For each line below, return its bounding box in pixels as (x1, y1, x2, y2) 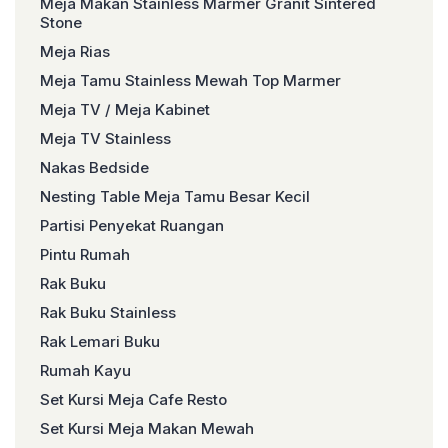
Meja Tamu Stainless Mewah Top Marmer (40, 71, 341, 90)
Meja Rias (40, 42, 110, 61)
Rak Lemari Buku (40, 332, 160, 351)
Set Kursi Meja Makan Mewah (40, 419, 254, 438)
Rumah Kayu (40, 361, 131, 380)
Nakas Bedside (40, 158, 149, 177)
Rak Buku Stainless (40, 303, 176, 322)
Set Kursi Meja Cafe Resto (40, 390, 227, 409)
